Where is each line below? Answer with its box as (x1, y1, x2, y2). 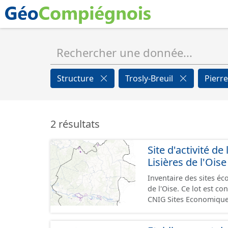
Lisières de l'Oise (148, 155, 226, 169)
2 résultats (50, 117, 100, 131)
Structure (57, 73, 96, 84)
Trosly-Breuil (125, 73, 175, 84)
